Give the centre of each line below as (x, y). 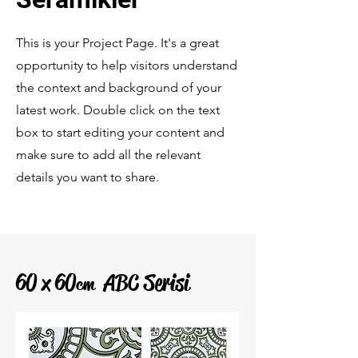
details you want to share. (88, 177)
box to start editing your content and (120, 132)
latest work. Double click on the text (118, 110)
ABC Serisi (142, 282)
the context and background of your (119, 88)
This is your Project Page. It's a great (117, 43)
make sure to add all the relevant (108, 155)
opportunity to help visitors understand (127, 65)
